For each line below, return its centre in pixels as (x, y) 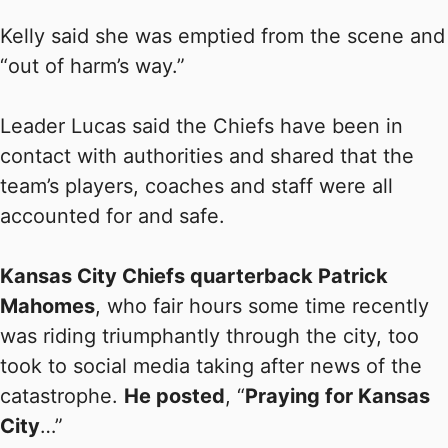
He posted (174, 396)
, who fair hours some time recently (262, 306)
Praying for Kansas (337, 396)
